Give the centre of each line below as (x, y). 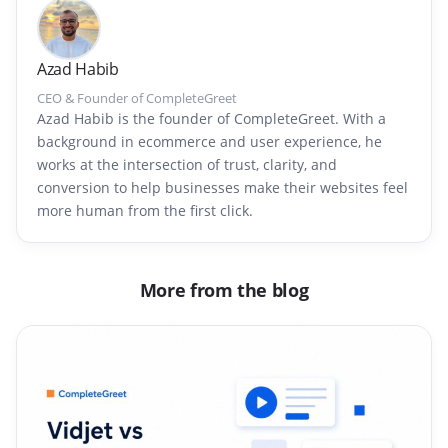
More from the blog (224, 290)
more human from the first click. (145, 211)
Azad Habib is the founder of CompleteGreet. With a (211, 119)
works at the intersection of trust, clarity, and (187, 165)
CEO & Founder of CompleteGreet (137, 98)
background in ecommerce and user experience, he (209, 142)
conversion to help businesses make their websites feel (222, 188)
